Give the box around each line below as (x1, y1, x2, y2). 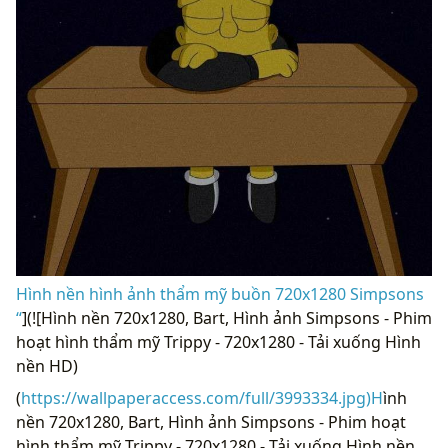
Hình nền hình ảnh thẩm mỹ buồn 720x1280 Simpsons (16, 283, 424, 306)
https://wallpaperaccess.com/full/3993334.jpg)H (21, 387, 383, 410)
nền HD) (16, 355, 78, 378)
